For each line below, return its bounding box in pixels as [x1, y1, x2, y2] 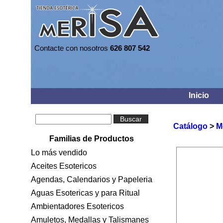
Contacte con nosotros [34, 44, 110, 52]
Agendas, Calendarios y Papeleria [31, 175, 152, 184]
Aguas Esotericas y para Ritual [31, 189, 140, 197]
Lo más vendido [31, 148, 87, 157]
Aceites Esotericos [31, 162, 97, 170]
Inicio [189, 91, 209, 100]
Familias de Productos [49, 134, 134, 143]
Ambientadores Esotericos [31, 202, 124, 211]
